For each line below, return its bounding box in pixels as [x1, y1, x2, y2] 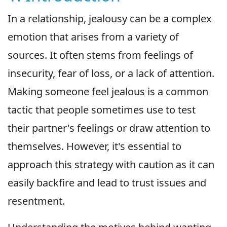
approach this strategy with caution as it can [8, 157, 214, 171]
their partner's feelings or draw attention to [8, 121, 210, 135]
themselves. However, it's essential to [8, 139, 181, 153]
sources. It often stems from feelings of [8, 48, 193, 62]
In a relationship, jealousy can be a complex [8, 11, 212, 25]
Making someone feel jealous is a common [8, 84, 208, 98]
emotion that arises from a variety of [8, 29, 179, 44]
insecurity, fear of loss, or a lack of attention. [8, 66, 214, 80]
